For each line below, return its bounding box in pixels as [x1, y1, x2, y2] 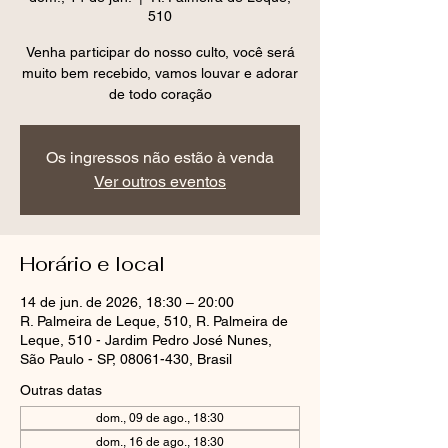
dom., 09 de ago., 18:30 [96, 411, 224, 425]
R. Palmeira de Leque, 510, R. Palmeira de [20, 313, 288, 329]
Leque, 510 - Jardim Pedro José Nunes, [20, 332, 272, 348]
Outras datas [20, 382, 102, 398]
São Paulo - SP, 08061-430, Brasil [20, 351, 232, 367]
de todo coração [108, 86, 212, 102]
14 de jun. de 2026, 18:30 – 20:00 [20, 294, 234, 310]
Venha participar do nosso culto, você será [25, 44, 295, 60]
